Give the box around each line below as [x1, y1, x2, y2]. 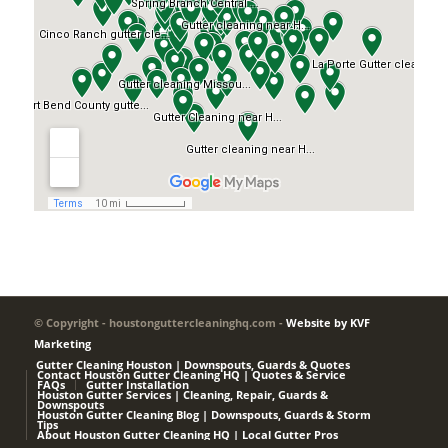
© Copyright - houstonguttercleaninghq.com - [33, 315, 286, 331]
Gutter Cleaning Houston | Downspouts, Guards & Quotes [35, 357, 350, 373]
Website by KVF [285, 315, 370, 331]
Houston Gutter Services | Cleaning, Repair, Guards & [36, 387, 328, 403]
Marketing [33, 336, 91, 352]
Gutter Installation [85, 377, 189, 393]
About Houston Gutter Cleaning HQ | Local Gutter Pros [36, 427, 338, 443]
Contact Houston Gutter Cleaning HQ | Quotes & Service [36, 367, 346, 383]
